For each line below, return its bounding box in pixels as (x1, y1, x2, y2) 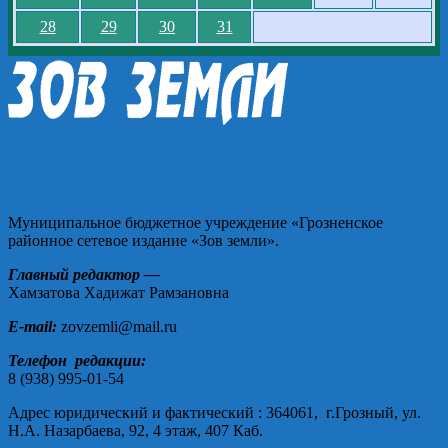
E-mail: (8, 317, 57, 335)
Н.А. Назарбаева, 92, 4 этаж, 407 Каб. (8, 421, 263, 439)
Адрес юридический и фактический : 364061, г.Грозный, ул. (8, 403, 421, 421)
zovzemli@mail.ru (57, 317, 177, 335)
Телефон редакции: (8, 351, 146, 369)
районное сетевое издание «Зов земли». (8, 231, 279, 249)
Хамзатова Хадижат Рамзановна (8, 283, 229, 301)
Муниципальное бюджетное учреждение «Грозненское (8, 213, 383, 231)
